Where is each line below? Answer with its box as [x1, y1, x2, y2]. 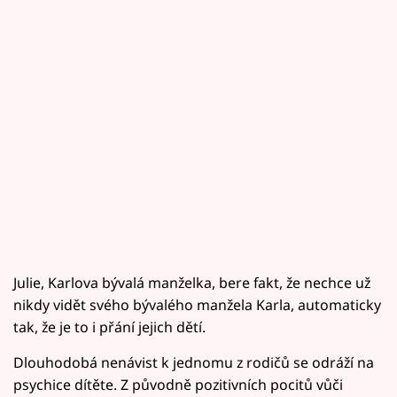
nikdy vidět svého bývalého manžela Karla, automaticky [13, 294, 381, 315]
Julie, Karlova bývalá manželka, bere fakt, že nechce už [13, 272, 370, 292]
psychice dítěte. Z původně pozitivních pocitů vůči [13, 374, 343, 394]
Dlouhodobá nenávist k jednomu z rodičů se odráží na [13, 352, 374, 372]
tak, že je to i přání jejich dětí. [13, 316, 206, 337]
